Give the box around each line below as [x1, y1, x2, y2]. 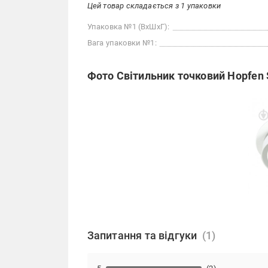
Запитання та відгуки [87, 229, 197, 242]
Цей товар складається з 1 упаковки [87, 1, 221, 11]
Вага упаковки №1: [87, 38, 157, 48]
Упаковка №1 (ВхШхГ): [87, 22, 170, 32]
